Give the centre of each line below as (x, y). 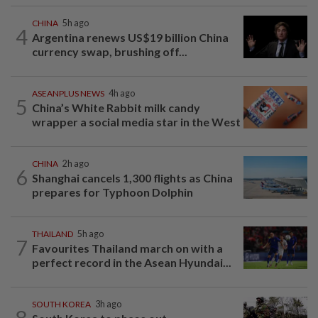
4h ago (122, 93)
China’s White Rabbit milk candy (116, 107)
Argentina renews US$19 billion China (130, 37)
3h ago (108, 304)
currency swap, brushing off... (110, 51)
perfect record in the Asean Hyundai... (132, 262)
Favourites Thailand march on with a (127, 248)
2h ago (76, 163)
